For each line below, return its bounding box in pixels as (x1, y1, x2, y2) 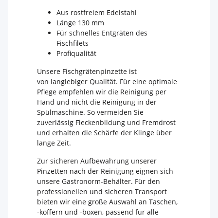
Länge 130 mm (56, 18, 104, 28)
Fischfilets (56, 38, 89, 48)
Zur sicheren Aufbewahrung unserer (37, 156, 157, 166)
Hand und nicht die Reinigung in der (37, 97, 157, 107)
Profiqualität (56, 49, 96, 58)
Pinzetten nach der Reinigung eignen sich (37, 166, 173, 176)
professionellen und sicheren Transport (37, 187, 167, 197)
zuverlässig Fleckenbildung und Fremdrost (37, 118, 176, 127)
